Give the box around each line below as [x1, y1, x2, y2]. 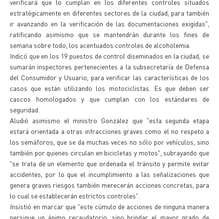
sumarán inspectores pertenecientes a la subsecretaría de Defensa [10, 62, 209, 71]
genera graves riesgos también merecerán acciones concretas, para [10, 180, 209, 189]
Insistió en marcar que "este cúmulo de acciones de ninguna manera [10, 202, 209, 211]
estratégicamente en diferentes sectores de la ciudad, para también [10, 8, 209, 17]
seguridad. [10, 105, 40, 114]
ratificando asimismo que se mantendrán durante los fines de [10, 30, 209, 39]
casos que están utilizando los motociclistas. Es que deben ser [10, 84, 209, 92]
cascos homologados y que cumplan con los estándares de [10, 94, 209, 103]
